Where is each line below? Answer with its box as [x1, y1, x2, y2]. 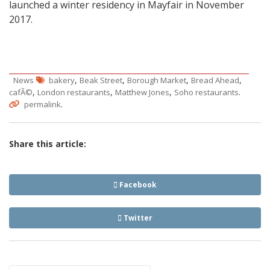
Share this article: [9, 137, 86, 149]
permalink [24, 98, 61, 110]
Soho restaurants [174, 86, 239, 98]
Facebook [118, 179, 157, 190]
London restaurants [37, 86, 110, 98]
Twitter [122, 212, 152, 223]
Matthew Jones [115, 86, 169, 98]
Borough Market [127, 74, 186, 86]
